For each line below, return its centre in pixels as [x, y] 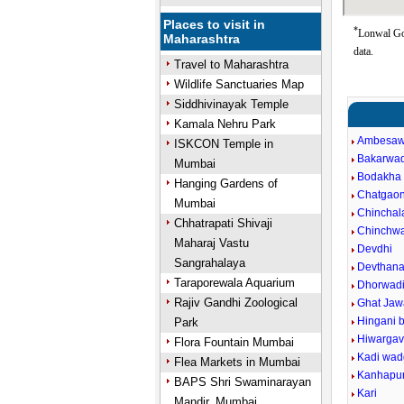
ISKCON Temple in [223, 144]
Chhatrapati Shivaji [223, 223]
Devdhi [375, 249]
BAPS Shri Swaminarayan [242, 382]
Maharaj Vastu [211, 243]
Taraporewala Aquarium [234, 283]
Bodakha [380, 177]
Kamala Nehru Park [225, 124]
